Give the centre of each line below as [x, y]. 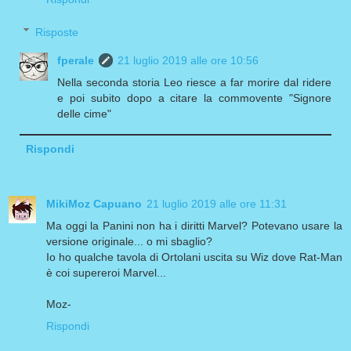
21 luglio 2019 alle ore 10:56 [188, 60]
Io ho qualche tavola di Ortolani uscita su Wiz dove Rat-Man [194, 257]
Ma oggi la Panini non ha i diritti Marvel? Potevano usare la [194, 225]
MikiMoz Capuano [94, 203]
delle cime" [85, 113]
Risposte [57, 32]
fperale [76, 60]
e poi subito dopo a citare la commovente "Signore [194, 98]
